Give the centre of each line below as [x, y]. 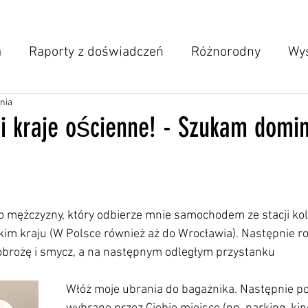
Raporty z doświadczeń [96, 52]
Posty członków [64, 107]
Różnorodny [226, 52]
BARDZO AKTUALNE [196, 107]
